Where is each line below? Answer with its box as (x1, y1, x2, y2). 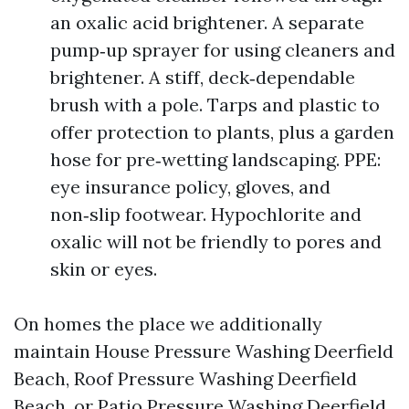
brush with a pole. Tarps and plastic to (50, 93, 380, 116)
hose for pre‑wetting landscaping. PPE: (50, 148, 381, 171)
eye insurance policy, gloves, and (50, 175, 330, 198)
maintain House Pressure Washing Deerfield (14, 340, 393, 362)
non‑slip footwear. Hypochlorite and (50, 203, 362, 225)
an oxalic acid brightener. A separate (50, 11, 364, 34)
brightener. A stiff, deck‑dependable (50, 66, 355, 89)
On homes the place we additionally (14, 312, 322, 335)
